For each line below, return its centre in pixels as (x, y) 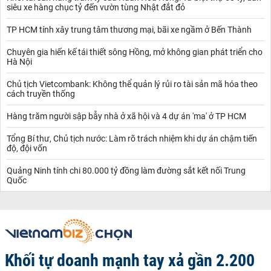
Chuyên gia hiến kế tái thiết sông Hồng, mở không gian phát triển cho (135, 52)
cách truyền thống (41, 93)
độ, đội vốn (27, 148)
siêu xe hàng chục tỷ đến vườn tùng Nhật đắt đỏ (96, 7)
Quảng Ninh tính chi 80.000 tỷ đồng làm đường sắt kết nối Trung (126, 170)
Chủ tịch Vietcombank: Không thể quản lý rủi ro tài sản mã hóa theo (132, 84)
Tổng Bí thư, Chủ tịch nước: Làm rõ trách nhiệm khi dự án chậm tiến (132, 138)
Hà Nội (19, 61)
